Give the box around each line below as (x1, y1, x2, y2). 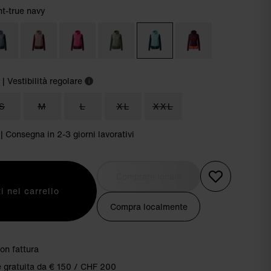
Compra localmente (109, 200, 188, 213)
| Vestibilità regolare (2, 74, 82, 87)
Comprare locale (116, 170, 181, 183)
